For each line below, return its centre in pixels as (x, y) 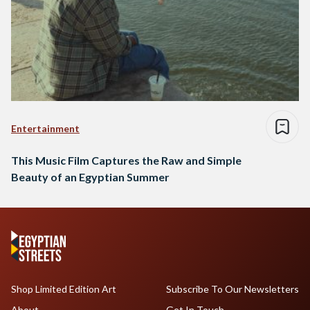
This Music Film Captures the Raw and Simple (126, 161)
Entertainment (45, 129)
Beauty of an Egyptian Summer (90, 177)
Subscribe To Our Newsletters (232, 289)
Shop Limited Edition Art (64, 289)
